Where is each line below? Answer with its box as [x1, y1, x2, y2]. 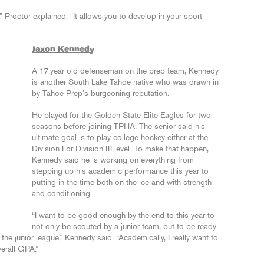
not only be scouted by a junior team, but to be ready [32, 223, 216, 231]
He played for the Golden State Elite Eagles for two [32, 111, 211, 120]
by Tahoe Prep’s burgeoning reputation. [32, 90, 169, 98]
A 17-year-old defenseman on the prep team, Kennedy [32, 67, 219, 75]
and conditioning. [32, 190, 92, 198]
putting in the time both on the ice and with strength [32, 179, 212, 187]
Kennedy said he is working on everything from [32, 156, 194, 164]
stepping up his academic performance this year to [32, 167, 209, 176]
